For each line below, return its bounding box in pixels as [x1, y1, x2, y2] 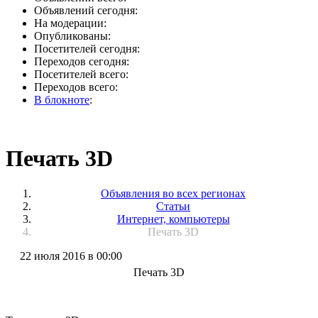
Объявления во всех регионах [101, 187, 246, 199]
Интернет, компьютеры [116, 212, 230, 225]
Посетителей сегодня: [34, 43, 140, 55]
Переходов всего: [34, 81, 118, 93]
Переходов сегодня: [34, 55, 129, 67]
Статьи [156, 199, 190, 212]
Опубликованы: [34, 30, 111, 42]
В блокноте [34, 94, 89, 106]
